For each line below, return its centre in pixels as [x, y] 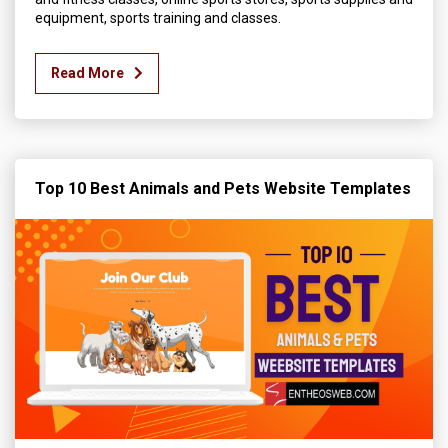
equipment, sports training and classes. [158, 18]
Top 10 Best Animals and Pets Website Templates [223, 189]
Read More [87, 73]
